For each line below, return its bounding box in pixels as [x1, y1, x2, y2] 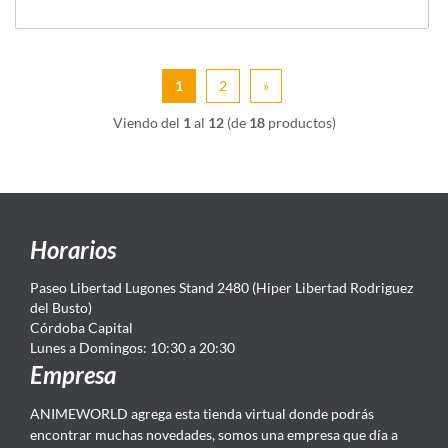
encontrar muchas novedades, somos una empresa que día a [30, 425, 398, 443]
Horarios [30, 234, 116, 264]
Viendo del [112, 113, 183, 131]
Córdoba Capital [30, 318, 133, 336]
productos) [264, 113, 336, 131]
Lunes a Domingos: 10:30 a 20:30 [30, 338, 235, 356]
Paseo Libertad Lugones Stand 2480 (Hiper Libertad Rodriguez [30, 278, 413, 296]
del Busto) [30, 298, 92, 316]
